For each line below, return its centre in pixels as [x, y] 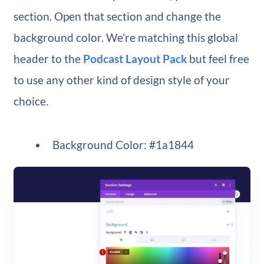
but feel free [218, 59]
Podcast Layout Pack [135, 59]
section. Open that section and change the [117, 16]
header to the [48, 59]
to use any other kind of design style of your [121, 80]
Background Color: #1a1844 [123, 145]
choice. [31, 101]
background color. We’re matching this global [126, 38]
